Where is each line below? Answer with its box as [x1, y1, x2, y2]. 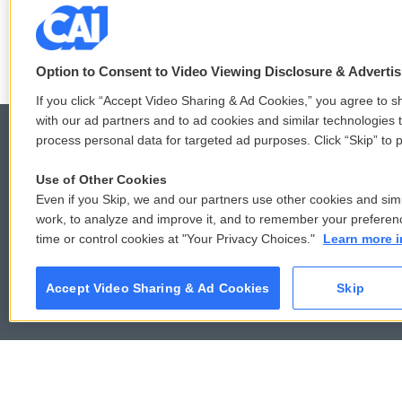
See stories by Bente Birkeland [65, 4, 297, 25]
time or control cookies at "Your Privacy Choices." [36, 232, 319, 246]
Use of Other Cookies [36, 172, 167, 187]
